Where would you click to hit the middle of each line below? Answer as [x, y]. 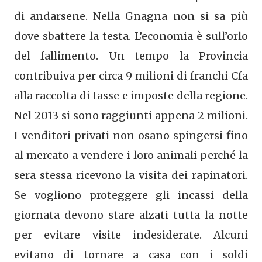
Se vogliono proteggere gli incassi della [131, 195]
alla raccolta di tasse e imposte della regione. [131, 95]
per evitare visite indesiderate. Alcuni [131, 235]
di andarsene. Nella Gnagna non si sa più [131, 16]
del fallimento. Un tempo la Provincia [131, 56]
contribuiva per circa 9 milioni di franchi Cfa [131, 75]
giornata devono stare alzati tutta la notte [131, 215]
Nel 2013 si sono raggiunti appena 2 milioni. [131, 115]
